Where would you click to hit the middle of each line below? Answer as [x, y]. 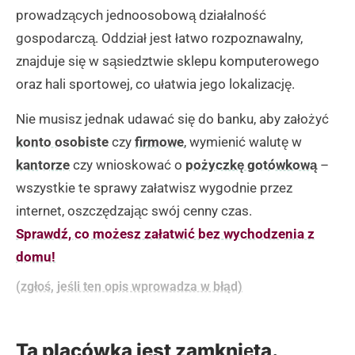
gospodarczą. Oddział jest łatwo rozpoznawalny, [159, 38]
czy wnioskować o [128, 164]
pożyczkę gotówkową [251, 164]
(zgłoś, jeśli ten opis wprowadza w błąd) [129, 287]
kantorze [43, 164]
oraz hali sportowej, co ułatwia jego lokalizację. [155, 84]
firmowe [159, 141]
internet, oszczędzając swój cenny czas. [134, 210]
